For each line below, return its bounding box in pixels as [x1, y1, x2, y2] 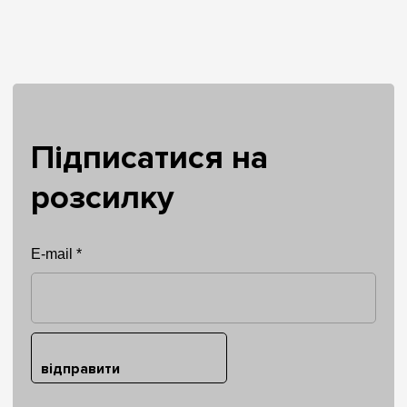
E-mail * [31, 245, 82, 262]
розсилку [31, 177, 174, 218]
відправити [41, 359, 120, 378]
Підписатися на [31, 137, 268, 178]
